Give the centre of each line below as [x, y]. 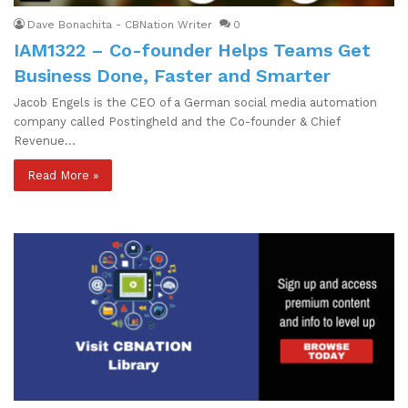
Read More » [63, 175]
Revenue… [45, 140]
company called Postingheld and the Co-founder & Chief [177, 121]
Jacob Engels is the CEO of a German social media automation [195, 102]
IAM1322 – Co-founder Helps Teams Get [192, 50]
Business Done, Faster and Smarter [172, 75]
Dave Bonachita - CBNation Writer [120, 24]
